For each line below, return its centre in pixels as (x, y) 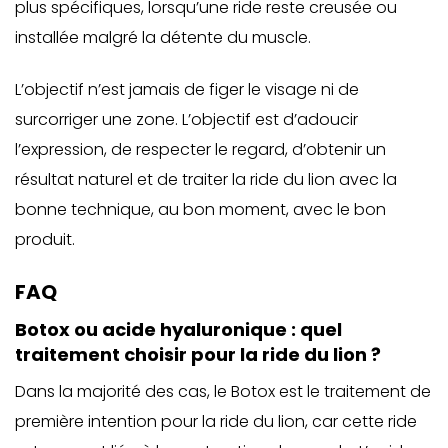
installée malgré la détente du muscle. (163, 37)
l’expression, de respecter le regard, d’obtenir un (200, 149)
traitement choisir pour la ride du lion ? (198, 354)
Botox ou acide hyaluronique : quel (178, 329)
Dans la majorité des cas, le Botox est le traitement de (223, 391)
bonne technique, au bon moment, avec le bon (200, 209)
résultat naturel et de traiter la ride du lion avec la (206, 179)
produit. (45, 239)
